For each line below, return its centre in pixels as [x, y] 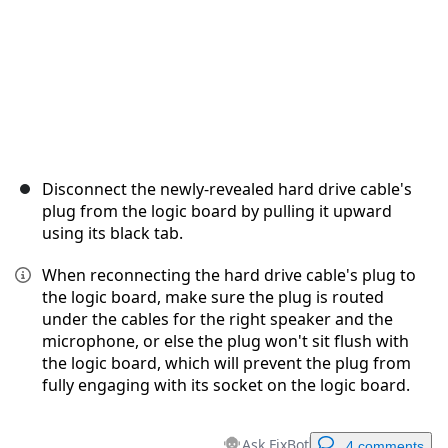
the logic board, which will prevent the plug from [226, 363]
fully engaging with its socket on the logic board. [226, 385]
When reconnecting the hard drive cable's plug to [229, 275]
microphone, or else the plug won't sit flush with [225, 341]
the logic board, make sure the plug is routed [213, 297]
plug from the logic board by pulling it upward [217, 211]
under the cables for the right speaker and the [217, 319]
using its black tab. [112, 233]
